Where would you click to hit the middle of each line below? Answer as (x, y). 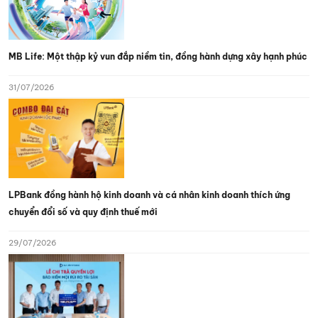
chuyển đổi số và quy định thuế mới (83, 212)
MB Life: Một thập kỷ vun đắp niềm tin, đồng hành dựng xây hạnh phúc (158, 56)
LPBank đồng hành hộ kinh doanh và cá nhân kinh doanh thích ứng (149, 194)
